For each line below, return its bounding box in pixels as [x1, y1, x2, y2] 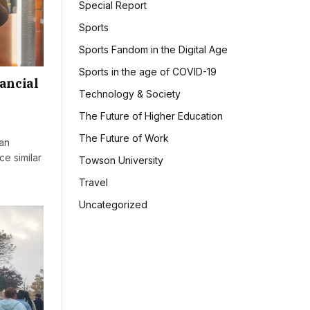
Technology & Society [79, 88, 181, 100]
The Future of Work [79, 132, 169, 145]
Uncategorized [79, 199, 147, 211]
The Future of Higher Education [79, 110, 223, 122]
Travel [79, 176, 108, 189]
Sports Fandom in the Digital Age [79, 44, 228, 56]
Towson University [79, 154, 163, 167]
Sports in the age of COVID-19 [79, 66, 217, 78]
